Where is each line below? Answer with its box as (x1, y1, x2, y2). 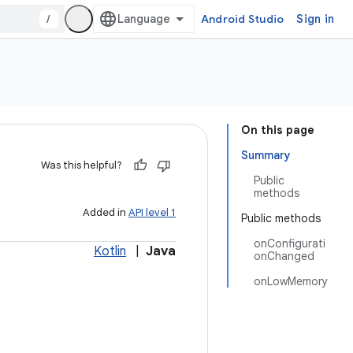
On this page (241, 123, 314, 137)
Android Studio (200, 12, 284, 26)
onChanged (254, 249, 314, 263)
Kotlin (94, 243, 126, 259)
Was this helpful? (41, 158, 122, 172)
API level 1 (128, 206, 176, 219)
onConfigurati (254, 236, 325, 251)
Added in (83, 206, 128, 219)
